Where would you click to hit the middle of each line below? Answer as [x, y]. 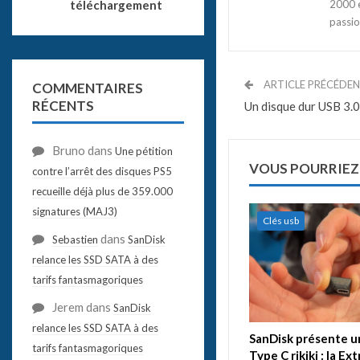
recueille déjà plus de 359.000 [102, 191]
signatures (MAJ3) [74, 211]
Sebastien [75, 239]
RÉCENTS [63, 105]
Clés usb [280, 220]
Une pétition [143, 151]
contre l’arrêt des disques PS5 [102, 171]
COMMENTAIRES [87, 88]
